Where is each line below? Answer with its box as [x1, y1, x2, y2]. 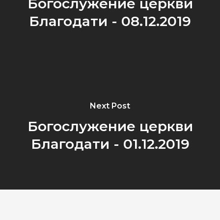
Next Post [90, 101, 130, 111]
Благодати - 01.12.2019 [30, 136, 190, 153]
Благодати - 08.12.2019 [29, 13, 191, 30]
